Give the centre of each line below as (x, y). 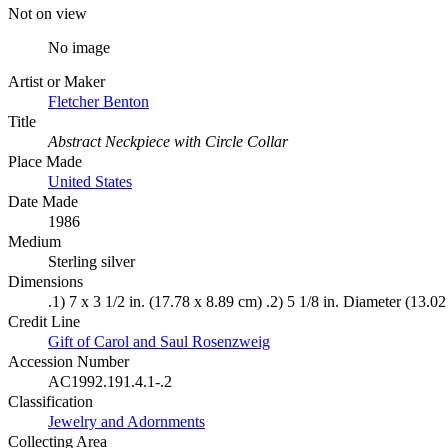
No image (79, 47)
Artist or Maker (56, 81)
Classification (50, 401)
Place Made (45, 161)
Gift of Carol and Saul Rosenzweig (159, 341)
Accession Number (68, 361)
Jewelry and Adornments (126, 421)
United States (90, 181)
